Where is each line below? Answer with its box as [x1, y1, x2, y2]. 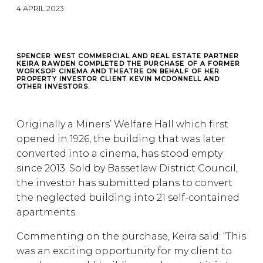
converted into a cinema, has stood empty [16, 148, 222, 159]
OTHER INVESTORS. [16, 83, 90, 90]
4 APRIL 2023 [16, 4, 64, 13]
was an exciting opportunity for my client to [16, 245, 232, 257]
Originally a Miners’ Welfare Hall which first [16, 119, 228, 130]
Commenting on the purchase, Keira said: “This [16, 231, 246, 242]
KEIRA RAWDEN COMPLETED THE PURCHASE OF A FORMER [16, 60, 241, 68]
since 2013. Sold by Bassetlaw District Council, [16, 163, 238, 174]
